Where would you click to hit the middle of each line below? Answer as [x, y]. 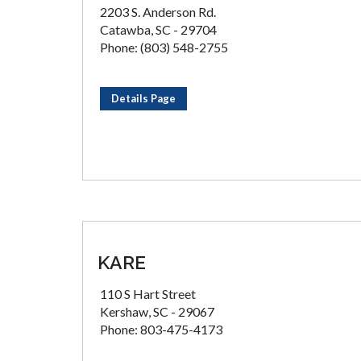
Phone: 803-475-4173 [161, 329]
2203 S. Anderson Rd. [158, 12]
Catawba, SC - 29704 [158, 29]
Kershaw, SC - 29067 [157, 311]
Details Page [143, 98]
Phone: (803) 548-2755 [164, 47]
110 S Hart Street [148, 294]
